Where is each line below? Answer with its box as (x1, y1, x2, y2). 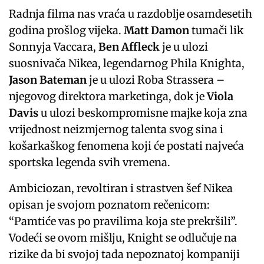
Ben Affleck (98, 40, 160, 54)
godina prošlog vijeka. (9, 24, 124, 38)
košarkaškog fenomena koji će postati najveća (9, 139, 245, 153)
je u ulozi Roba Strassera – (87, 73, 225, 87)
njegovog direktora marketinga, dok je (9, 90, 207, 104)
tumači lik (189, 24, 244, 38)
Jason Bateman (9, 73, 87, 87)
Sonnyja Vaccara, (9, 40, 99, 54)
